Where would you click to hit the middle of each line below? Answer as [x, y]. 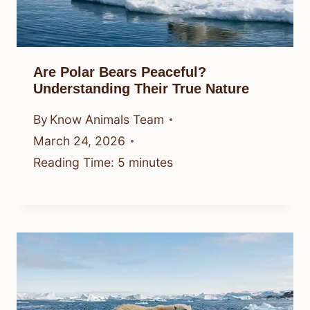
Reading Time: [74, 163]
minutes [151, 163]
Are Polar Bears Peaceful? [120, 72]
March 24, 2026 [79, 141]
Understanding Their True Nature [141, 88]
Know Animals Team [107, 120]
